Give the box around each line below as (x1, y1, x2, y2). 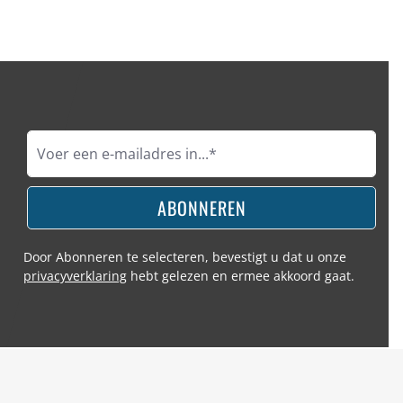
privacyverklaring (23, 267, 127, 284)
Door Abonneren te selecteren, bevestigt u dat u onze (23, 248, 346, 265)
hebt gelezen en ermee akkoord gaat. (127, 267, 354, 284)
